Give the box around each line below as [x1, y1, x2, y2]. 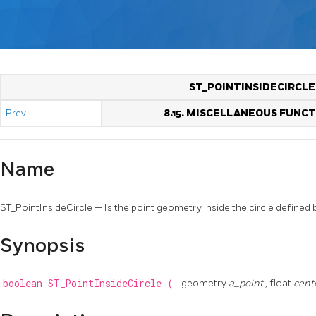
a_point [229, 277, 265, 290]
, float [265, 277, 293, 290]
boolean [2, 277, 48, 291]
